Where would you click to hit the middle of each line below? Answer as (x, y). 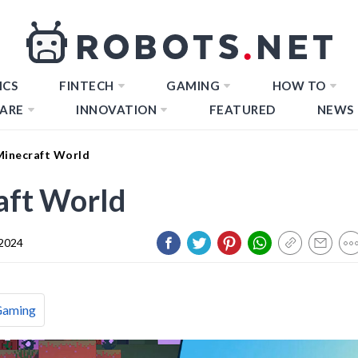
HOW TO (299, 86)
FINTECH (87, 86)
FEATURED (242, 109)
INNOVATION (116, 109)
